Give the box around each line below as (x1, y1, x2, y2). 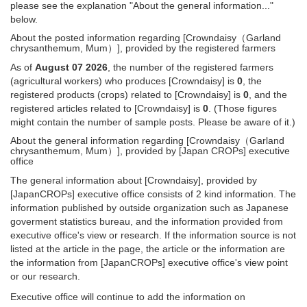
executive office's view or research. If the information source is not (10, 229, 296, 241)
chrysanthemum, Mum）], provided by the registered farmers (10, 42, 275, 53)
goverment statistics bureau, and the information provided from (10, 215, 283, 227)
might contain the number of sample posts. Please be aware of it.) (10, 116, 295, 127)
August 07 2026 (35, 61, 108, 73)
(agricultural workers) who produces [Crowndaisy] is (10, 75, 237, 86)
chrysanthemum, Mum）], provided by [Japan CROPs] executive (10, 145, 290, 156)
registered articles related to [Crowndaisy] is (10, 102, 203, 114)
